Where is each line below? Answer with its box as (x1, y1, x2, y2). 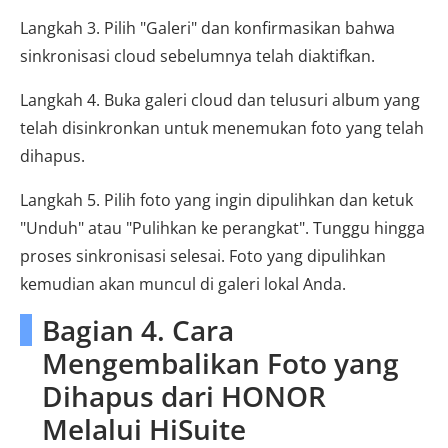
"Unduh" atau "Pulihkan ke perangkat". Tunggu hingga (20, 217, 425, 239)
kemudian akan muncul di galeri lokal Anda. (20, 273, 346, 295)
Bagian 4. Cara (42, 311, 234, 349)
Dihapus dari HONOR (42, 377, 326, 415)
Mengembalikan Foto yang (42, 344, 399, 382)
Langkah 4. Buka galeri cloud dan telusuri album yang (20, 89, 420, 111)
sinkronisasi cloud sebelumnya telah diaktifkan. (20, 45, 375, 67)
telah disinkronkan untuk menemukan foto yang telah (20, 117, 424, 139)
